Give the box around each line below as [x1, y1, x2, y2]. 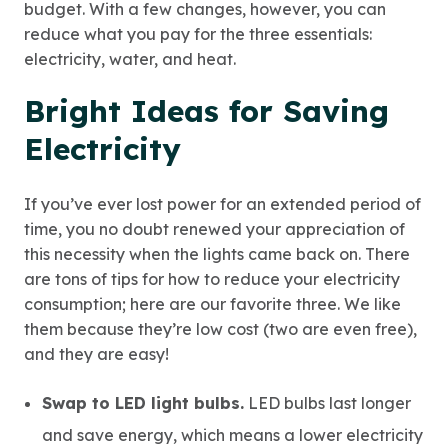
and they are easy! [24, 344, 169, 364]
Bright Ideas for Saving [24, 92, 389, 130]
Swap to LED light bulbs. [42, 393, 244, 413]
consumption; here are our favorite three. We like [24, 294, 401, 314]
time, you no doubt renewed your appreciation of [24, 219, 405, 239]
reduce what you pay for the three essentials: [24, 24, 372, 44]
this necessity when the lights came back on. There [24, 244, 410, 264]
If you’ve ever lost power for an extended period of [24, 194, 421, 214]
